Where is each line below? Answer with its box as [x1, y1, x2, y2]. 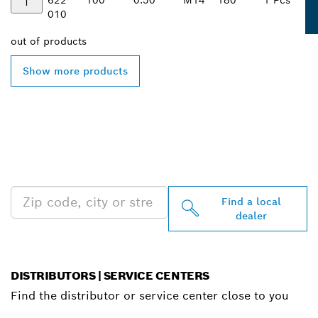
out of [11, 34, 43, 48]
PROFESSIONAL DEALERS [11, 131, 297, 161]
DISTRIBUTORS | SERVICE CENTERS [11, 268, 209, 283]
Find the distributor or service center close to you [11, 287, 289, 303]
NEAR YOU [11, 153, 128, 182]
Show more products [23, 64, 128, 77]
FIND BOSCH [11, 110, 152, 140]
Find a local [221, 194, 281, 208]
